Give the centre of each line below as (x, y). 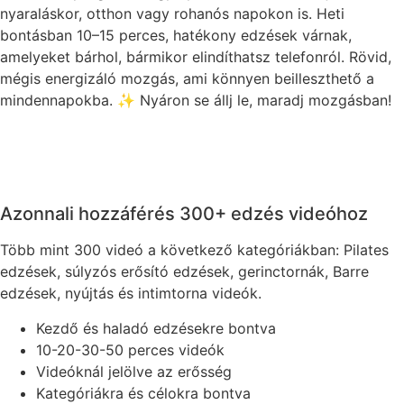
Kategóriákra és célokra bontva (143, 393)
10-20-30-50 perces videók (130, 349)
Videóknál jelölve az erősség (134, 371)
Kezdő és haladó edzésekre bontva (156, 328)
